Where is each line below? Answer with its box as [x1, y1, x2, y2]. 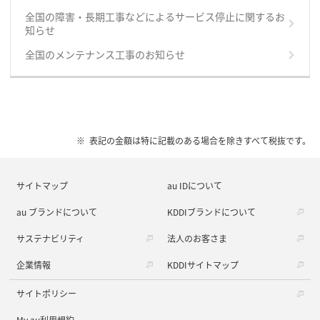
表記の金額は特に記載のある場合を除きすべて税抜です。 [89, 134, 311, 147]
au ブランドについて [16, 205, 98, 218]
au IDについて [167, 179, 222, 191]
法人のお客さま [167, 231, 227, 244]
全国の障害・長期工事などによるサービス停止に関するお [24, 9, 285, 24]
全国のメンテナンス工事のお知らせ [24, 47, 185, 62]
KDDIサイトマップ [167, 258, 239, 271]
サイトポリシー [16, 287, 77, 300]
